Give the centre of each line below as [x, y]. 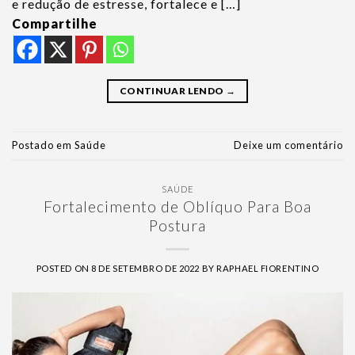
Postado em [43, 145]
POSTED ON [64, 269]
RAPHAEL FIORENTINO [268, 269]
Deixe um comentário [288, 145]
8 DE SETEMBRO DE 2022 [146, 269]
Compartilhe [55, 23]
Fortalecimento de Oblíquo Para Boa [177, 207]
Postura [177, 226]
